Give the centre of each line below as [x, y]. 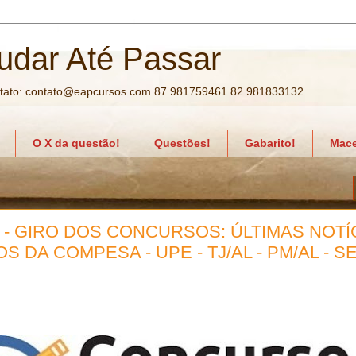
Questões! [182, 143]
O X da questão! [76, 143]
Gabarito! [270, 143]
